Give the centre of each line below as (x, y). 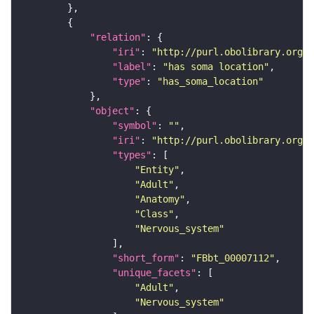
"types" (132, 155)
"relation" (118, 37)
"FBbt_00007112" (233, 258)
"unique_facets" (154, 273)
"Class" (154, 214)
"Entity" (157, 170)
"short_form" (146, 258)
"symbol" (135, 126)
